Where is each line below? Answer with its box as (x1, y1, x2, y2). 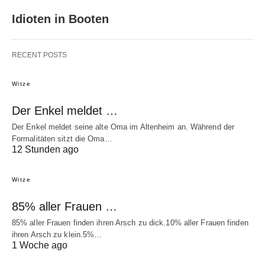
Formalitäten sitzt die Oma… (12, 134, 112, 144)
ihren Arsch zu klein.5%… (12, 230, 102, 240)
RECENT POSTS (12, 51, 67, 60)
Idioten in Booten (12, 12, 109, 26)
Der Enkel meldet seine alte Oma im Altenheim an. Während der (12, 122, 235, 132)
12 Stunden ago (12, 144, 79, 155)
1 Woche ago (12, 240, 67, 251)
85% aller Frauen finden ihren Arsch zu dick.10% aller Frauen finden (12, 218, 248, 228)
